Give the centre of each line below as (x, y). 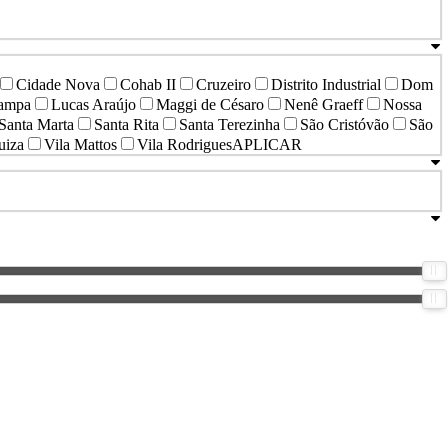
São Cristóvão (344, 125)
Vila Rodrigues (184, 145)
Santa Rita (126, 125)
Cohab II (148, 85)
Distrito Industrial (326, 85)
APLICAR (267, 145)
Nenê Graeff (323, 105)
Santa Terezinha (229, 125)
